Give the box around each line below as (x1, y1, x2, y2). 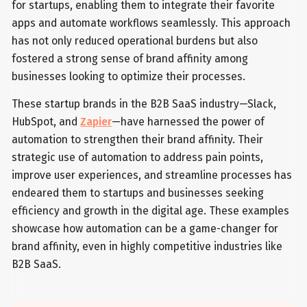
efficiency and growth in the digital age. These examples (12, 204, 290, 217)
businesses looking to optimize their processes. (12, 70, 246, 84)
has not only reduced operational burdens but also (12, 34, 258, 48)
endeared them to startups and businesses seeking (12, 186, 265, 199)
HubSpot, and (12, 114, 81, 128)
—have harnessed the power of (112, 114, 265, 128)
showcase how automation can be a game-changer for (12, 221, 279, 235)
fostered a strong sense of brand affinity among (12, 52, 249, 66)
